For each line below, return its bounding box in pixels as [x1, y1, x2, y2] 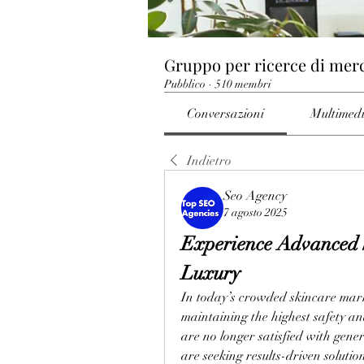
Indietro [187, 153, 232, 169]
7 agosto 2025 [223, 206, 288, 219]
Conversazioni [187, 106, 265, 122]
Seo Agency [223, 188, 287, 204]
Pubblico [164, 77, 206, 91]
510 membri [215, 77, 271, 91]
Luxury [181, 261, 240, 285]
